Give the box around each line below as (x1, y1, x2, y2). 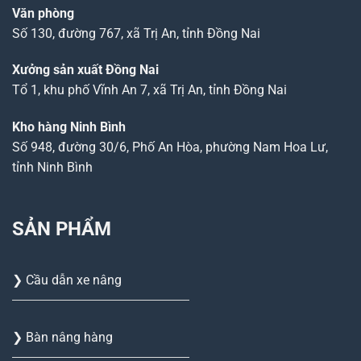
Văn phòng (12, 5, 74, 21)
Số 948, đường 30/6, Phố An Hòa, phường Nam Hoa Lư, (12, 139, 328, 156)
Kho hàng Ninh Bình (12, 119, 126, 135)
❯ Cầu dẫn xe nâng (12, 272, 122, 288)
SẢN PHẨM (12, 218, 111, 241)
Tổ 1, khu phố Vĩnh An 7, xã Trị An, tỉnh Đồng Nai (12, 82, 287, 98)
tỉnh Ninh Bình (12, 160, 93, 176)
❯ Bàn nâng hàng (12, 329, 113, 345)
